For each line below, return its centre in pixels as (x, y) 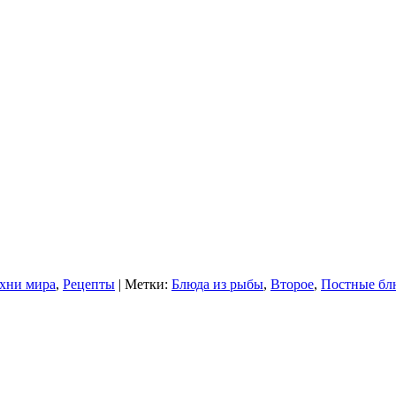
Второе (292, 284)
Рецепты (89, 284)
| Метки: (143, 284)
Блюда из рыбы (217, 284)
